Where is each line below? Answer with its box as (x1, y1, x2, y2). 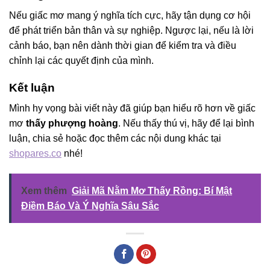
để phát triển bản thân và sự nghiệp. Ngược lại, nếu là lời (9, 25, 254, 36)
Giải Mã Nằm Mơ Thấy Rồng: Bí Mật (72, 186, 232, 196)
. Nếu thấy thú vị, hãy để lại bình (118, 118, 254, 129)
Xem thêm (21, 186, 67, 196)
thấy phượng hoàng (24, 118, 118, 129)
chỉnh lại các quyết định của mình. (9, 55, 154, 66)
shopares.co (9, 148, 61, 159)
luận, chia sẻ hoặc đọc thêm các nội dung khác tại (9, 133, 221, 144)
